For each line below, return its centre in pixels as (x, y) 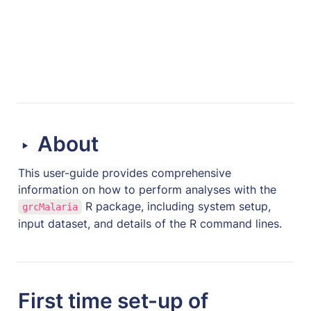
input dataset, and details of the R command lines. (152, 224)
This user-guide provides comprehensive (125, 173)
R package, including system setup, (176, 207)
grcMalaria (50, 207)
